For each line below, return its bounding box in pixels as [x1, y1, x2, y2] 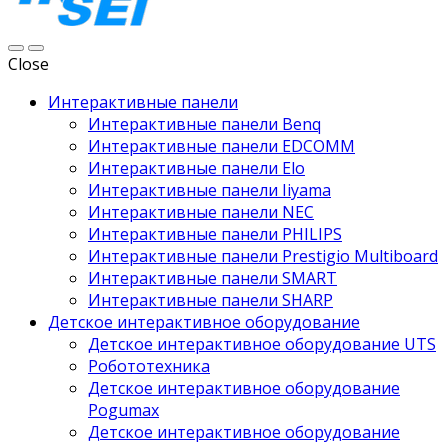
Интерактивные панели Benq [88, 113, 321, 135]
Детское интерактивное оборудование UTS [88, 333, 436, 355]
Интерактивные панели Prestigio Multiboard [88, 245, 438, 267]
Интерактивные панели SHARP [88, 289, 333, 311]
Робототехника [88, 355, 210, 377]
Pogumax [88, 399, 159, 421]
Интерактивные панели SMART [88, 267, 337, 289]
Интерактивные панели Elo [88, 157, 305, 179]
